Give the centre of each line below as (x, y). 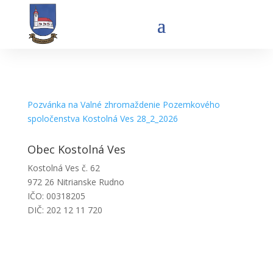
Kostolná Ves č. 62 (63, 168)
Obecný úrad (61, 241)
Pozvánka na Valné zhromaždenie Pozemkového (123, 105)
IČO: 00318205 (56, 196)
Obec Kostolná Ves (76, 149)
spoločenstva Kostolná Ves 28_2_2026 (102, 119)
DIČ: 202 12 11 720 (65, 210)
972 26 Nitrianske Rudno (76, 182)
